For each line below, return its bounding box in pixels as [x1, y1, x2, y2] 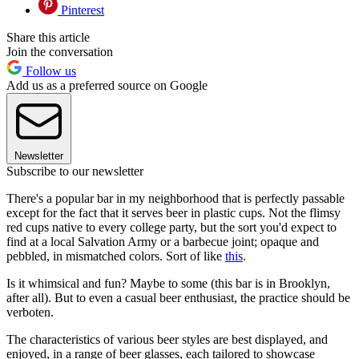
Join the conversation [6, 45, 113, 59]
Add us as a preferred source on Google [6, 79, 208, 93]
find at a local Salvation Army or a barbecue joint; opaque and [6, 235, 319, 249]
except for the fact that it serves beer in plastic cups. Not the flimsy [6, 206, 341, 220]
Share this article [6, 30, 90, 45]
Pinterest [58, 3, 104, 18]
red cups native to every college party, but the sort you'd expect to [6, 220, 337, 235]
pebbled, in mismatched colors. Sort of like [6, 249, 225, 264]
